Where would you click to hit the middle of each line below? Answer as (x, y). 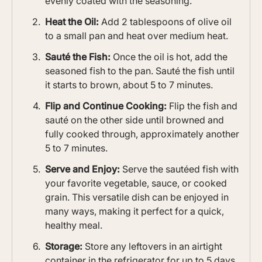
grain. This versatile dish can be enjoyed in (137, 197)
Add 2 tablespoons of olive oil (165, 22)
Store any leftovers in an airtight (152, 247)
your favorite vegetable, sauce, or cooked (136, 183)
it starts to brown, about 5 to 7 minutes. (129, 85)
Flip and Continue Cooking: (106, 106)
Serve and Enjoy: (82, 169)
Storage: (64, 247)
